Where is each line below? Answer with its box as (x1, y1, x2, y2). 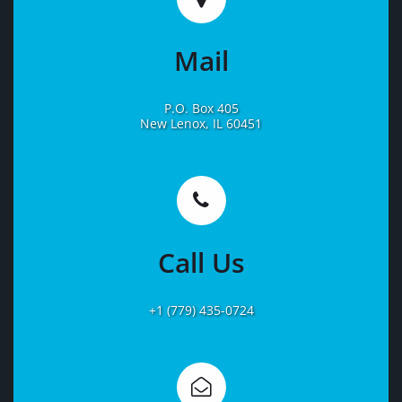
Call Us (157, 244, 245, 282)
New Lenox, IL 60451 (140, 115, 262, 133)
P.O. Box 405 (163, 100, 239, 118)
